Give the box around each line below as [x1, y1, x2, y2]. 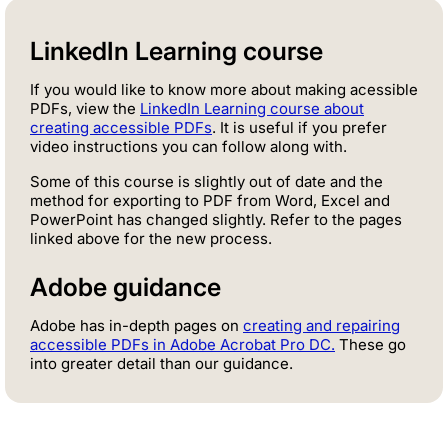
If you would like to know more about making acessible [30, 79, 418, 99]
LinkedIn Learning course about [140, 98, 364, 118]
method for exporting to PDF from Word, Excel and [30, 190, 390, 210]
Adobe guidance [30, 271, 221, 302]
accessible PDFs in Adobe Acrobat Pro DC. [30, 334, 335, 354]
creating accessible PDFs [30, 117, 212, 137]
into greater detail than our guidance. [30, 353, 293, 373]
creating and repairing [243, 315, 400, 335]
